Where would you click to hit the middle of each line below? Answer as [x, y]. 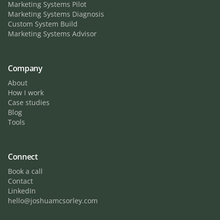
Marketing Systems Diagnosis [56, 14]
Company [25, 68]
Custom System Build [43, 24]
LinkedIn [22, 191]
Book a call [25, 171]
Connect [23, 157]
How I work [26, 93]
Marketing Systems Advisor [52, 34]
